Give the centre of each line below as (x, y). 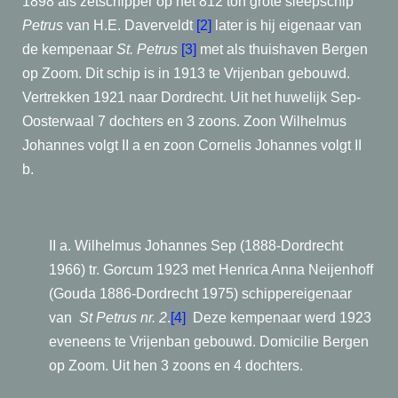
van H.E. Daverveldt (131, 25)
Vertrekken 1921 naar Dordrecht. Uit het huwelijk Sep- (191, 97)
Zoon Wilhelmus (295, 121)
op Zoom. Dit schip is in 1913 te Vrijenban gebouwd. (186, 73)
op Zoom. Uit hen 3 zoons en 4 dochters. (176, 366)
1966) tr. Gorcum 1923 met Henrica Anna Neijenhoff (211, 270)
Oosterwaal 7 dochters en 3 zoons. (131, 121)
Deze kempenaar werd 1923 (280, 318)
